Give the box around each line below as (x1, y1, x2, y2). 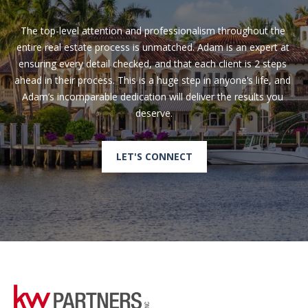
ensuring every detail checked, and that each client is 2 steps (19, 57, 287, 71)
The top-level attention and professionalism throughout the (20, 24, 285, 38)
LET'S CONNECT (115, 150, 192, 164)
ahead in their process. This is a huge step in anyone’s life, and (14, 74, 291, 87)
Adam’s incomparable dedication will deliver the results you (22, 90, 283, 104)
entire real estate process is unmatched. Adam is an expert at (16, 41, 289, 54)
